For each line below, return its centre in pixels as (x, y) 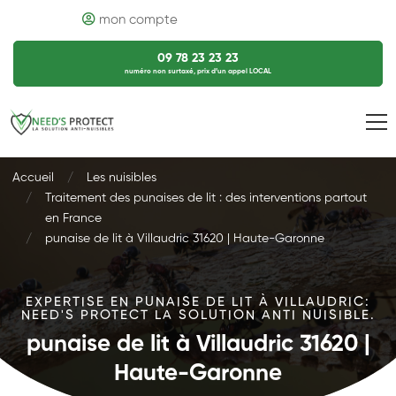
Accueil (33, 178)
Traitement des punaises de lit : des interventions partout (206, 198)
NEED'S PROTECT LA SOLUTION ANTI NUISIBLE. (198, 315)
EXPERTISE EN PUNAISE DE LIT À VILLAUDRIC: (198, 302)
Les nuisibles (122, 178)
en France (73, 218)
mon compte (138, 20)
